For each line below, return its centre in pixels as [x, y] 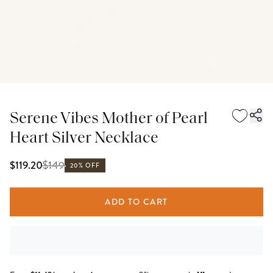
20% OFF [85, 165]
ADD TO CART [136, 202]
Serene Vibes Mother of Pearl [109, 119]
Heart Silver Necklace [84, 139]
